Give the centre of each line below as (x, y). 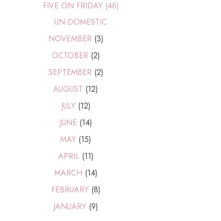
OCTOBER (71, 56)
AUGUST (69, 89)
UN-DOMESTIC (81, 22)
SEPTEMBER (71, 73)
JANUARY (71, 207)
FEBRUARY (71, 190)
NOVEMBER (71, 39)
